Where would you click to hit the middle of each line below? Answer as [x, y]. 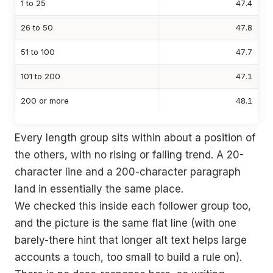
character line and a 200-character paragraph [128, 172]
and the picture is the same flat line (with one [126, 223]
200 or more [45, 100]
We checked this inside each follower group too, [133, 206]
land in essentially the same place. [99, 189]
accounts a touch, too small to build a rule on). [128, 257]
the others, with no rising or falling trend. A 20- [129, 155]
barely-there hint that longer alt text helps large [131, 240]
